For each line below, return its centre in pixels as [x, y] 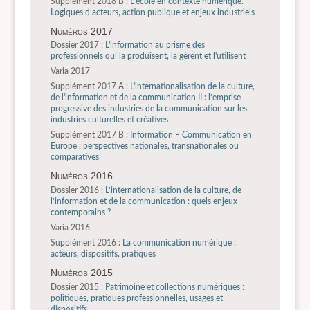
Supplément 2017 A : [89, 87]
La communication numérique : [178, 243]
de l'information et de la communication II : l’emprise [145, 98]
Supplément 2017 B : [89, 135]
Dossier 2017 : [76, 45]
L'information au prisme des [154, 45]
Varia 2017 [70, 72]
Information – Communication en [190, 135]
